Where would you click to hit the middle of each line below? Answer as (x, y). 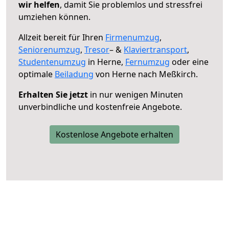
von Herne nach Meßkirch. (146, 74)
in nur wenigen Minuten (135, 94)
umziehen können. (54, 17)
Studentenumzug (52, 62)
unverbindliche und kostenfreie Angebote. (100, 107)
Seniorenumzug (49, 49)
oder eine (189, 62)
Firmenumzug (132, 37)
